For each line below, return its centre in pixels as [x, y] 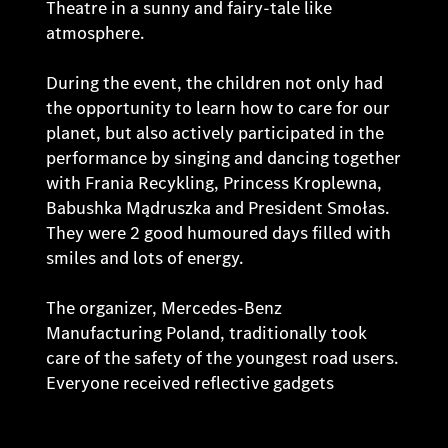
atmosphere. [95, 32]
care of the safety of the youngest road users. [222, 357]
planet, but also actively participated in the [215, 132]
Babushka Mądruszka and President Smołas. [218, 207]
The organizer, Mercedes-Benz [164, 307]
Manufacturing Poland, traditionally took [207, 332]
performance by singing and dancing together [224, 157]
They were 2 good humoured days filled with [219, 232]
